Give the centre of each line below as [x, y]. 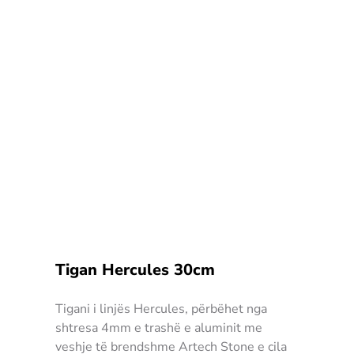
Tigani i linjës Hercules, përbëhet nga [161, 309]
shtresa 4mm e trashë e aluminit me [159, 328]
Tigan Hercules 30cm [135, 269]
